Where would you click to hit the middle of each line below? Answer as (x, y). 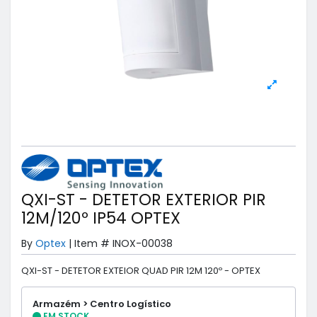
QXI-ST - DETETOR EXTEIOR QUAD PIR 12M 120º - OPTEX (141, 271)
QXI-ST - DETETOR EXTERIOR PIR (144, 199)
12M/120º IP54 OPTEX (101, 218)
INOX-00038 (143, 243)
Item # (92, 243)
